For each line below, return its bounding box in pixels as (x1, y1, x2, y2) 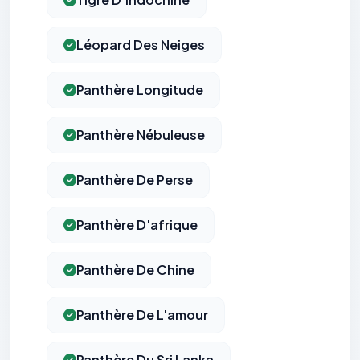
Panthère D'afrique (76, 216, 198, 234)
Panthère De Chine (76, 261, 194, 279)
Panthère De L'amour (76, 306, 208, 324)
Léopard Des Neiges (76, 36, 205, 54)
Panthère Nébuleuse (76, 126, 205, 144)
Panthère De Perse (76, 171, 193, 189)
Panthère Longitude (76, 81, 203, 99)
